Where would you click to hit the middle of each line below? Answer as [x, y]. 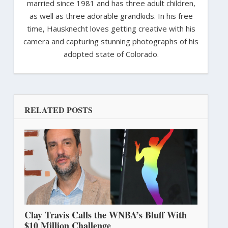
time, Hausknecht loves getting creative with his [111, 29]
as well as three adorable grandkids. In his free [111, 16]
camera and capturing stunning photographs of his [111, 41]
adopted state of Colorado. [111, 54]
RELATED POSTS [58, 110]
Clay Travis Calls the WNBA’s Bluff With [105, 215]
